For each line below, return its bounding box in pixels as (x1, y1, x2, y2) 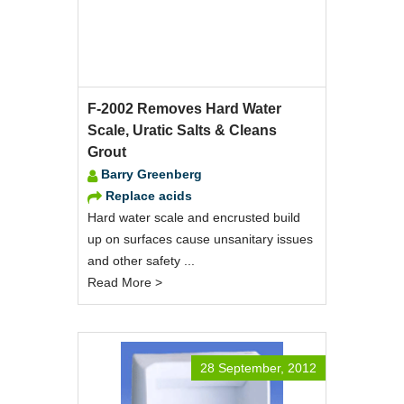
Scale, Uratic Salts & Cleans (87, 122, 277, 138)
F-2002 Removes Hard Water (87, 100, 281, 116)
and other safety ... (87, 252, 195, 268)
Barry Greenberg (101, 166, 202, 181)
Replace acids (106, 188, 192, 203)
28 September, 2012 (200, 360, 317, 375)
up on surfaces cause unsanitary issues (87, 231, 313, 246)
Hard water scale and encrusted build (87, 209, 300, 225)
